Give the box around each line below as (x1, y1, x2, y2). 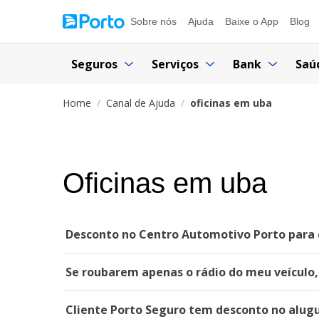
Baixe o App (225, 16, 278, 27)
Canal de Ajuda (106, 96, 175, 110)
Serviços (152, 56, 199, 72)
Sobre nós (130, 16, 177, 27)
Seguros (71, 56, 117, 72)
